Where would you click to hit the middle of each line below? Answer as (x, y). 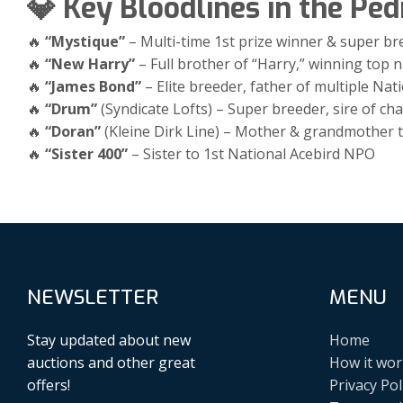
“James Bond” (93, 86)
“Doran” (73, 131)
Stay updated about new (109, 340)
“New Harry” (90, 63)
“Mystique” (85, 41)
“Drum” (71, 108)
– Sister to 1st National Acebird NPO (251, 153)
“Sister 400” (86, 153)
